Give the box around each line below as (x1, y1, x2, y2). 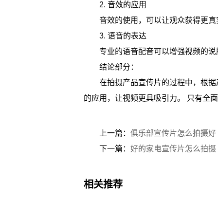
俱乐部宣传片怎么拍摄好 (130, 129, 216, 137)
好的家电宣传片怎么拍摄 (130, 145, 216, 153)
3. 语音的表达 (99, 32, 146, 40)
